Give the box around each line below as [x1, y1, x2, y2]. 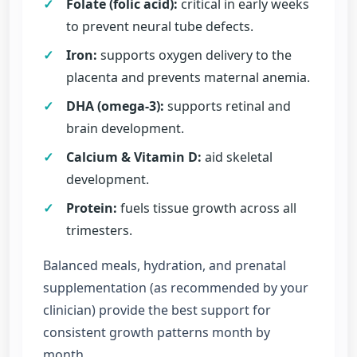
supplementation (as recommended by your [43, 278, 308, 296]
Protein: [65, 198, 117, 217]
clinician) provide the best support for [43, 300, 271, 319]
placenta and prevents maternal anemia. [65, 68, 310, 86]
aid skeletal [201, 147, 273, 166]
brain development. [65, 119, 184, 137]
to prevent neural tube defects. [65, 17, 253, 35]
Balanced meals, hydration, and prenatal [43, 256, 286, 274]
